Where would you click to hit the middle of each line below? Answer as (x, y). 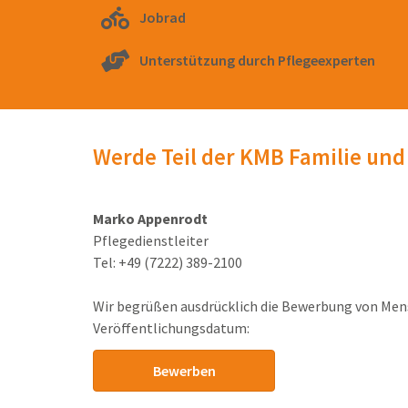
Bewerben (184, 371)
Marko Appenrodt (150, 219)
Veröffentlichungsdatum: (171, 328)
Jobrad (163, 18)
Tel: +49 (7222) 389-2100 (168, 263)
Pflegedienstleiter (152, 241)
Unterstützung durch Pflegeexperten (258, 61)
